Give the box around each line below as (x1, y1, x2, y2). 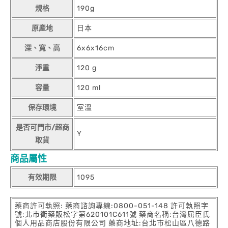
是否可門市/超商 (15, 123, 69, 132)
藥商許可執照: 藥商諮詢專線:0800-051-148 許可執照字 (15, 202, 209, 211)
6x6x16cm (77, 44, 115, 53)
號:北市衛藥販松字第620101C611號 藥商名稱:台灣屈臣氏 (15, 210, 210, 219)
